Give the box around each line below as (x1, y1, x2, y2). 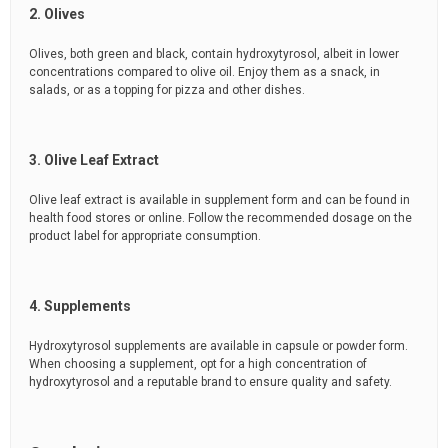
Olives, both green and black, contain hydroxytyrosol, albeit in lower (29, 47, 399, 62)
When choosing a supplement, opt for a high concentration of (29, 357, 367, 372)
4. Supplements (29, 298, 131, 315)
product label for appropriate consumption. (29, 229, 261, 244)
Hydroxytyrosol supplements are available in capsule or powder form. (29, 339, 408, 354)
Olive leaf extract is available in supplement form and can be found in (29, 193, 410, 208)
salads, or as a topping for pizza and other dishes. (29, 83, 305, 98)
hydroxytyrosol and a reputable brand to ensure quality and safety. (29, 375, 392, 390)
